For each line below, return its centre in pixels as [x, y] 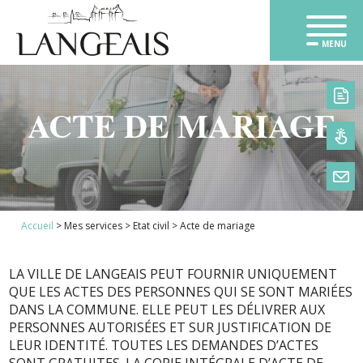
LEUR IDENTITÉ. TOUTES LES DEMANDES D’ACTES [164, 345]
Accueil [38, 226]
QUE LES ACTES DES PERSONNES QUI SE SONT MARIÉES [181, 292]
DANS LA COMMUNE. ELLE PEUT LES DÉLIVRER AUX [167, 310]
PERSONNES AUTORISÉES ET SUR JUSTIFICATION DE [171, 327]
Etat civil [152, 226]
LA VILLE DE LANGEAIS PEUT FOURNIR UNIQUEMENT [173, 274]
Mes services [94, 226]
